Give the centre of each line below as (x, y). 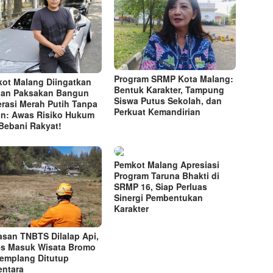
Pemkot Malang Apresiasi (167, 165)
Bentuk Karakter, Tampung (169, 90)
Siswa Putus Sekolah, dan (168, 101)
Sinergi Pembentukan (159, 198)
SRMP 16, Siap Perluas (161, 187)
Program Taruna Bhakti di (167, 176)
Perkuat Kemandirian (158, 112)
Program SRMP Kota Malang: (174, 79)
